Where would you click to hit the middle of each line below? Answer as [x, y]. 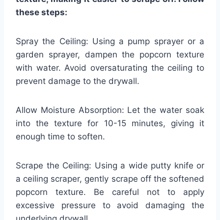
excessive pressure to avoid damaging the [110, 205]
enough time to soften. [60, 136]
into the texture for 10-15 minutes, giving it [110, 123]
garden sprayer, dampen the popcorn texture [110, 54]
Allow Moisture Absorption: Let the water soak [110, 110]
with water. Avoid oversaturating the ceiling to [110, 68]
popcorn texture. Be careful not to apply [110, 192]
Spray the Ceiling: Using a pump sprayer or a [110, 41]
